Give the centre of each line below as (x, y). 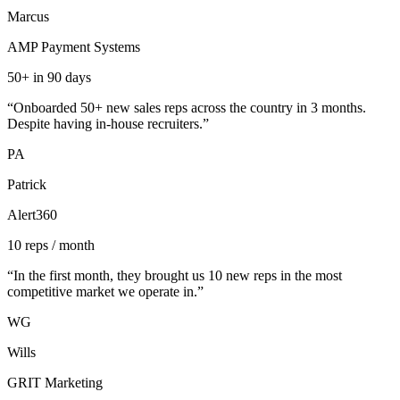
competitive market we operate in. (102, 292)
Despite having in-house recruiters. (105, 124)
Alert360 (32, 215)
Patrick (27, 185)
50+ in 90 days (49, 78)
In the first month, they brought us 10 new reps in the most (178, 276)
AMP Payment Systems (74, 47)
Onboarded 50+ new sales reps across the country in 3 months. (190, 108)
